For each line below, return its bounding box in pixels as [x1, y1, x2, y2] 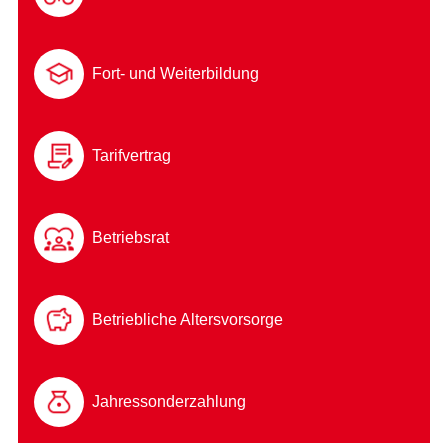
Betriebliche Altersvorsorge [91, 311, 283, 329]
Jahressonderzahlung [91, 393, 246, 411]
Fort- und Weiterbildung [91, 65, 259, 83]
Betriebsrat [91, 229, 169, 247]
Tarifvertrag [91, 147, 171, 165]
